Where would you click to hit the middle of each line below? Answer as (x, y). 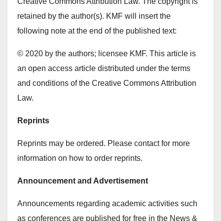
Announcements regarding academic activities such (107, 203)
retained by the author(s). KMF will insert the (94, 16)
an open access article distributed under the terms (104, 68)
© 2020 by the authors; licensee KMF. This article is (107, 54)
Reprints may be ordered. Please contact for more (104, 143)
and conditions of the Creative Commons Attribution (107, 83)
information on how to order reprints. (80, 158)
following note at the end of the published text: (97, 31)
